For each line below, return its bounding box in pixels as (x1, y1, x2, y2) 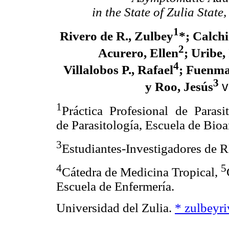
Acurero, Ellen (98, 45, 178, 60)
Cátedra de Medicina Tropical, (62, 165, 221, 179)
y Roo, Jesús (145, 80, 213, 94)
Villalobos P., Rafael (63, 63, 173, 77)
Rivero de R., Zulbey (59, 29, 173, 43)
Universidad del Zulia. (56, 200, 175, 215)
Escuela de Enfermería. (56, 179, 174, 194)
